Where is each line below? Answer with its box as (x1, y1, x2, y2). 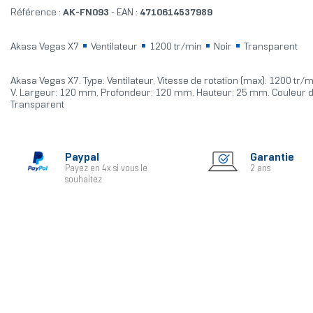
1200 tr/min (147, 43, 204, 52)
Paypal (64, 152, 99, 163)
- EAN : (108, 8, 140, 18)
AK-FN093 (60, 8, 109, 18)
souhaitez (64, 176, 102, 185)
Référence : (10, 8, 61, 18)
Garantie (249, 152, 294, 163)
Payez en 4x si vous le (64, 165, 147, 174)
